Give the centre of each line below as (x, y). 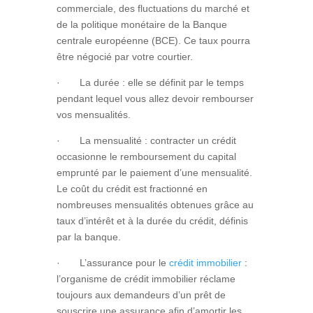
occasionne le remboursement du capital (146, 156)
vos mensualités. (93, 114)
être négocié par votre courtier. (124, 56)
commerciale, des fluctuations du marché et (153, 8)
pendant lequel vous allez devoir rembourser (155, 98)
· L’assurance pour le (111, 262)
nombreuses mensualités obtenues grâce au (155, 204)
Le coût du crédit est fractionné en (132, 188)
